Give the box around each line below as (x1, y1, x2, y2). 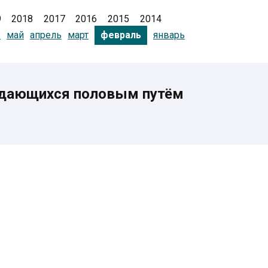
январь (153, 29, 185, 41)
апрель (30, 29, 62, 41)
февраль (100, 29, 141, 41)
